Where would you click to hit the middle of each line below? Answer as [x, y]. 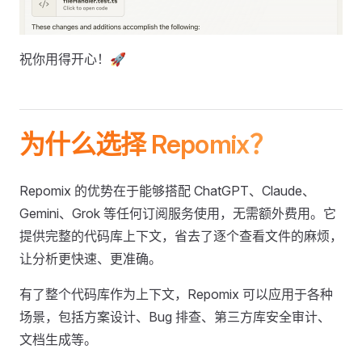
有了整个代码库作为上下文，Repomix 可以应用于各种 [176, 295]
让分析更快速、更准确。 [90, 259]
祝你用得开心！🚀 [73, 59]
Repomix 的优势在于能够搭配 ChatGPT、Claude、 [167, 191]
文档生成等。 [58, 340]
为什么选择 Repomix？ [147, 145]
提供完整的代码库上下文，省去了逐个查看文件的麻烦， [181, 236]
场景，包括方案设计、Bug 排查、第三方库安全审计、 [175, 317]
